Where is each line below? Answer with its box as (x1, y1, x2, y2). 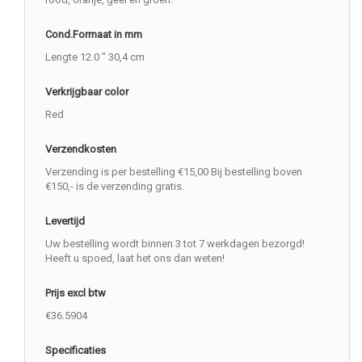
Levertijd (45, 215, 85, 227)
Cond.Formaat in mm (45, 28, 142, 40)
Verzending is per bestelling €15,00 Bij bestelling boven (45, 166, 302, 178)
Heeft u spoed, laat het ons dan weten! (45, 252, 225, 264)
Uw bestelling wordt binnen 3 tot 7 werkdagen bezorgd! (45, 238, 305, 250)
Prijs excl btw (45, 287, 106, 299)
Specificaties (45, 344, 106, 356)
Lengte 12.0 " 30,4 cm (45, 51, 145, 63)
